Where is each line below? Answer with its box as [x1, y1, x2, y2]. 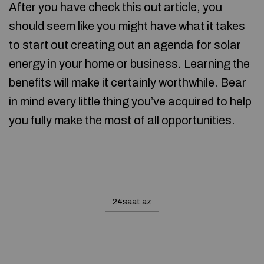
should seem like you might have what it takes [9, 19, 245, 32]
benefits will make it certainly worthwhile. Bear [9, 76, 246, 89]
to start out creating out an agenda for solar [9, 38, 241, 51]
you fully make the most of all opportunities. [9, 114, 235, 127]
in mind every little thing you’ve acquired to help [9, 95, 252, 108]
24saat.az [113, 197, 151, 206]
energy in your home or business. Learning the [9, 57, 250, 70]
